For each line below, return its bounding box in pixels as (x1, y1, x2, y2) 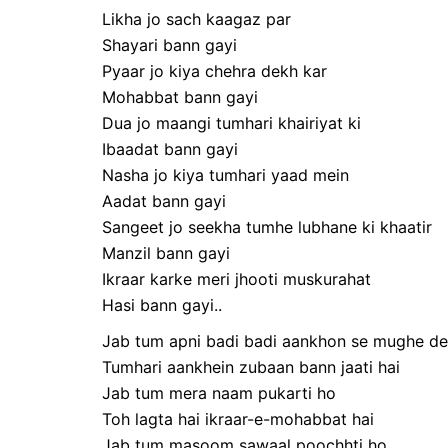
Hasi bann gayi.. (102, 294, 222, 315)
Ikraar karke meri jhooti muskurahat (102, 268, 371, 289)
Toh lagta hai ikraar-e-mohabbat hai (102, 408, 374, 429)
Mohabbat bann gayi (102, 86, 258, 107)
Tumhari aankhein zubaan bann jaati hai (102, 356, 400, 377)
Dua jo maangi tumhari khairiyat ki (102, 112, 361, 133)
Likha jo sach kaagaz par (102, 8, 291, 29)
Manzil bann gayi (102, 242, 230, 263)
